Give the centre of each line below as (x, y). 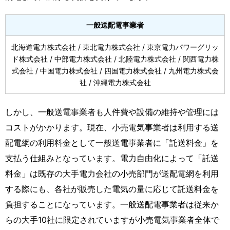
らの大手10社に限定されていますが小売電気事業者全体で (112, 219)
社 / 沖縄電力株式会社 (115, 82)
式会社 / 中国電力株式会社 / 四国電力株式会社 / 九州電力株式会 (115, 70)
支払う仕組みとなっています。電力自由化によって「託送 (112, 158)
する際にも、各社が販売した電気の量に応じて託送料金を (112, 189)
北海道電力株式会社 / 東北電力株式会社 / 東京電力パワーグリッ (115, 47)
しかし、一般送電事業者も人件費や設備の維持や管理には (112, 112)
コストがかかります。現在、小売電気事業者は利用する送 (112, 127)
